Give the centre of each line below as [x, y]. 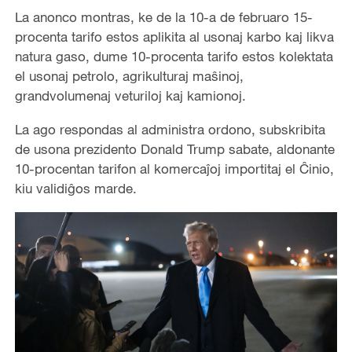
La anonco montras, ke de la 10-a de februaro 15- [163, 17]
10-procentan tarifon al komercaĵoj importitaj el [157, 169]
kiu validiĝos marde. [75, 189]
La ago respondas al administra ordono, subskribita [170, 130]
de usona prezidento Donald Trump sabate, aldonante [174, 149]
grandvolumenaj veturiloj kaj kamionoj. [130, 96]
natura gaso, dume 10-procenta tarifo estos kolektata [174, 57]
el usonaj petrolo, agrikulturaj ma [113, 76]
